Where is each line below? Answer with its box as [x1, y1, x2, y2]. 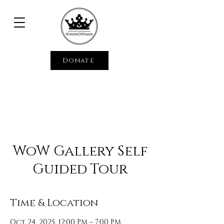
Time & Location [10, 196, 98, 209]
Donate [62, 56, 94, 65]
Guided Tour [32, 160, 127, 178]
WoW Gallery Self [12, 142, 148, 160]
